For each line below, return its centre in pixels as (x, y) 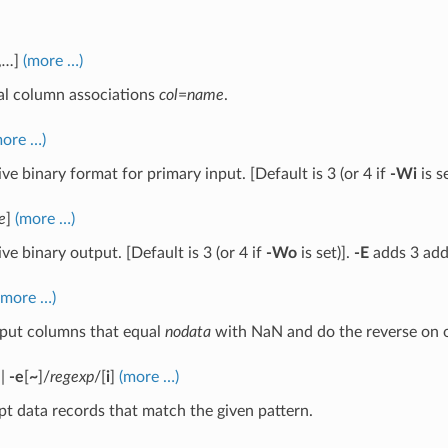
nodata (187, 331)
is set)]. (325, 252)
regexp (71, 376)
